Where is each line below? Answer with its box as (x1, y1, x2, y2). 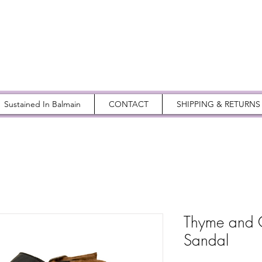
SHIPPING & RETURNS (176, 99, 260, 109)
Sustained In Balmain (4, 99, 81, 109)
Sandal (184, 230, 229, 250)
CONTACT (108, 99, 149, 109)
